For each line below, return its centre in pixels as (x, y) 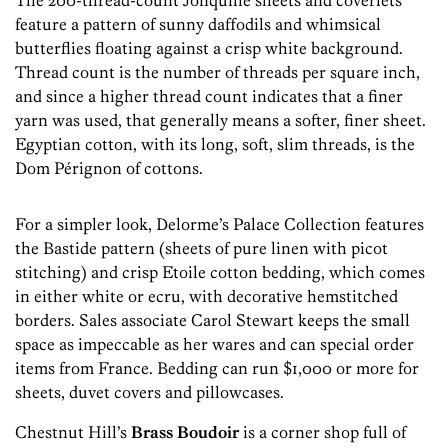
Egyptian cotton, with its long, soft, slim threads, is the (215, 144)
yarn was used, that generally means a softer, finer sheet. (220, 120)
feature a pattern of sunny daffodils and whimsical (198, 24)
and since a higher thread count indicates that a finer (209, 96)
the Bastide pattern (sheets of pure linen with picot (201, 248)
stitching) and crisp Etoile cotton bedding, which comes (220, 272)
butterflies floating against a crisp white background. (209, 48)
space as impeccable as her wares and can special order (214, 344)
